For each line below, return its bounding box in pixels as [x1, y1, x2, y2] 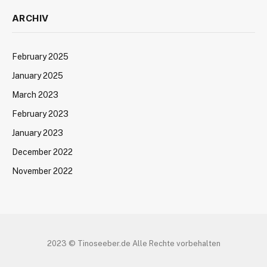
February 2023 [12, 108, 69, 119]
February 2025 [12, 51, 69, 61]
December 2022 [12, 147, 73, 157]
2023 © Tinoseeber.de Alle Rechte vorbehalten [46, 238, 221, 248]
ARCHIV [12, 12, 49, 24]
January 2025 [12, 70, 63, 80]
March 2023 [12, 89, 58, 100]
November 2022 [12, 166, 73, 176]
